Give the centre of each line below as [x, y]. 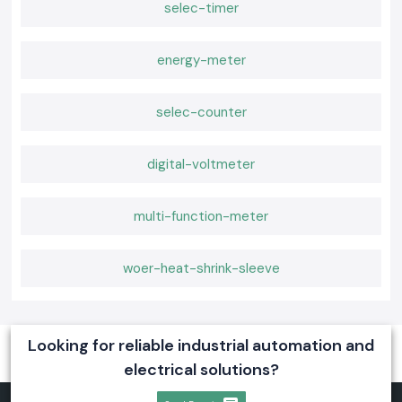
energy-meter [201, 61]
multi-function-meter [201, 217]
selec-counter [201, 113]
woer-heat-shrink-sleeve [201, 269]
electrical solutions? [201, 370]
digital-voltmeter [201, 165]
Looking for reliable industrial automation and [201, 346]
